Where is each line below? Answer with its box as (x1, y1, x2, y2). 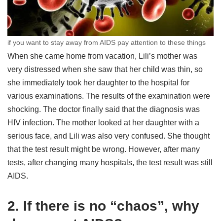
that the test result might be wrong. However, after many (7, 145, 200, 154)
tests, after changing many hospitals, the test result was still (7, 158, 213, 167)
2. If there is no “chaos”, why (7, 198, 199, 214)
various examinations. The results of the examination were (7, 92, 210, 101)
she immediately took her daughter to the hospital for (7, 78, 189, 87)
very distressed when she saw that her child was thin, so (7, 65, 203, 74)
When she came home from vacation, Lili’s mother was (7, 52, 197, 61)
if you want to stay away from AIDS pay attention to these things (7, 38, 206, 47)
